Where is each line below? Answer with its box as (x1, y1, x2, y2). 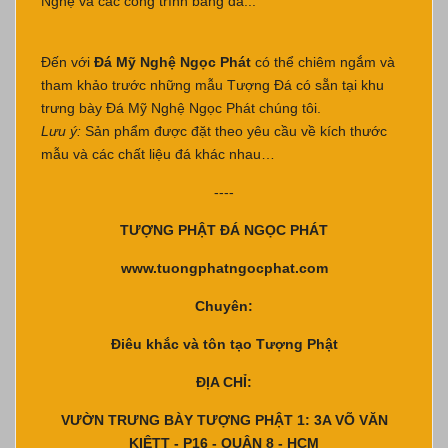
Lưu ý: (41, 122, 85, 139)
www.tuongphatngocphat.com (120, 259, 328, 276)
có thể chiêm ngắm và (251, 53, 395, 70)
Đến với (41, 53, 94, 70)
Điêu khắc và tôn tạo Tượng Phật (110, 335, 338, 352)
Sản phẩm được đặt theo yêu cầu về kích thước (85, 122, 387, 139)
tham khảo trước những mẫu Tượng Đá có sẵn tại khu (41, 76, 384, 93)
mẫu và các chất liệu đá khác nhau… (41, 145, 275, 162)
